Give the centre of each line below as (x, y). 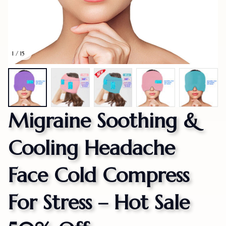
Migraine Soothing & (103, 120)
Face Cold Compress (99, 175)
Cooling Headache (92, 148)
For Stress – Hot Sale (99, 202)
